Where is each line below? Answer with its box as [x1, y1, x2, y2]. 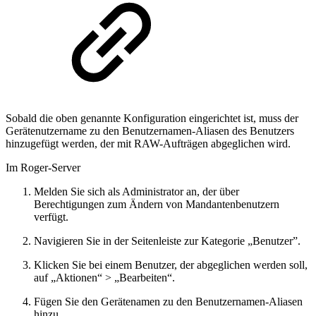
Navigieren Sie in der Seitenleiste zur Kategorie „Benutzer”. [34, 234, 300, 247]
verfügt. [34, 210, 68, 223]
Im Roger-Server [6, 161, 80, 174]
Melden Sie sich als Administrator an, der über [34, 185, 239, 197]
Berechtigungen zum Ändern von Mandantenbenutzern [34, 197, 279, 210]
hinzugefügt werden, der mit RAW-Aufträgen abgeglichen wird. [6, 137, 291, 150]
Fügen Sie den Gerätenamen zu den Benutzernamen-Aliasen [34, 295, 303, 308]
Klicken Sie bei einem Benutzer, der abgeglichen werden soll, [34, 258, 308, 271]
